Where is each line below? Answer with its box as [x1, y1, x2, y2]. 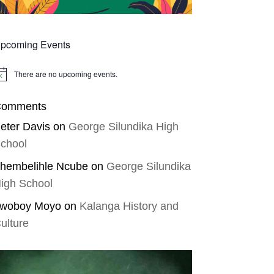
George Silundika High [68, 120, 179, 133]
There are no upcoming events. [13, 68, 117, 80]
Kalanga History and [79, 200, 179, 213]
